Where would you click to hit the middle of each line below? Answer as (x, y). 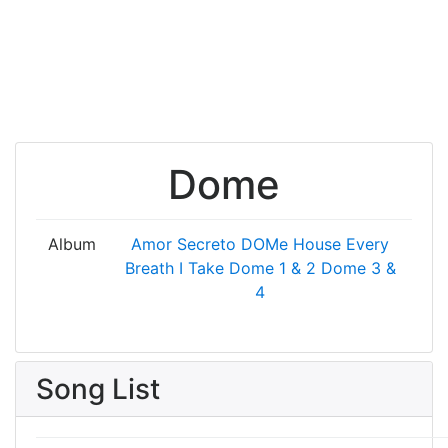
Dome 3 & (358, 268)
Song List (98, 389)
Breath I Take (174, 268)
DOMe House (291, 244)
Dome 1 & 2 (272, 268)
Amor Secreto (183, 244)
